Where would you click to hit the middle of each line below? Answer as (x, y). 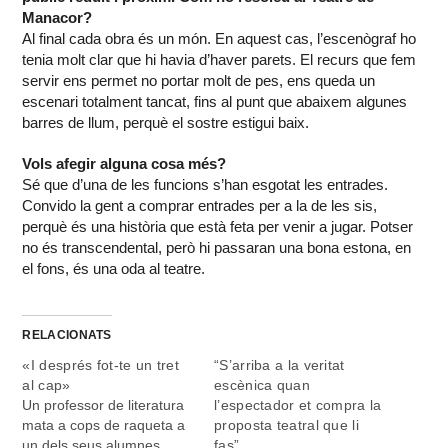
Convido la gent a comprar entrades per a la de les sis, (200, 206)
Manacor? (57, 18)
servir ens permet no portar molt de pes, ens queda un (199, 81)
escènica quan (262, 385)
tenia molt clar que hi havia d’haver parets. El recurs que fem (219, 60)
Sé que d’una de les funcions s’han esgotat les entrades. (205, 185)
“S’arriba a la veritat (279, 365)
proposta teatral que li (286, 425)
